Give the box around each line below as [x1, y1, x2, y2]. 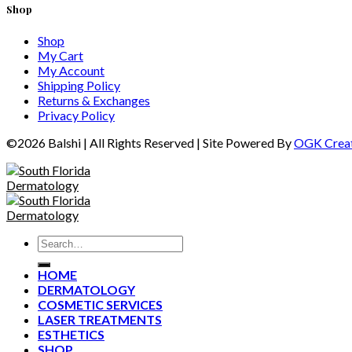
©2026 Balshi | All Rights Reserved [6, 135, 196, 151]
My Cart [38, 48, 83, 64]
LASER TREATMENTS [38, 312, 162, 328]
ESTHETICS [38, 327, 104, 343]
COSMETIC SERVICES [38, 297, 163, 313]
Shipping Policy [38, 78, 120, 93]
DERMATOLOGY [38, 282, 135, 298]
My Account [38, 63, 104, 79]
